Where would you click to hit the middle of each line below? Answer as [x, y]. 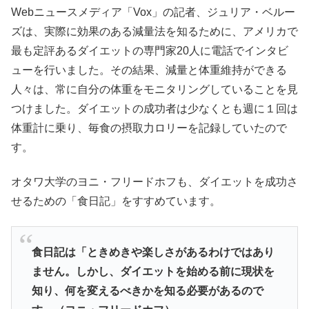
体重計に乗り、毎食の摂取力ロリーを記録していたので [149, 128]
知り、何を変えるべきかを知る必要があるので [147, 290]
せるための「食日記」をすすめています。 [116, 201]
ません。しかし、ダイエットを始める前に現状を [153, 271]
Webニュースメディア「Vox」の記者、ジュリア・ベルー [153, 12]
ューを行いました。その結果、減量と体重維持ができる [149, 70]
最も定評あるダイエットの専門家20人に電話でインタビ [150, 50]
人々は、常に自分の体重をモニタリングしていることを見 [154, 89]
